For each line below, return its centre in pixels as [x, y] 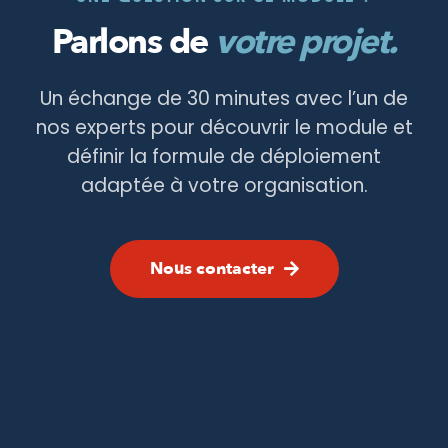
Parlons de [133, 41]
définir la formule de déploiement [224, 156]
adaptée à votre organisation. [224, 185]
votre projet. [306, 41]
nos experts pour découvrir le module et [224, 127]
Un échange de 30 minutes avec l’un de [224, 98]
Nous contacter [211, 268]
